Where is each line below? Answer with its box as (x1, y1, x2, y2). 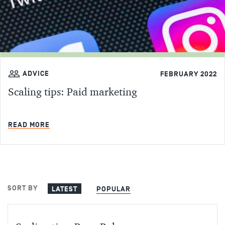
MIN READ (182, 119, 217, 128)
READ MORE (8, 121, 50, 129)
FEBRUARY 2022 (160, 69, 217, 78)
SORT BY (8, 184, 38, 192)
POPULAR (96, 184, 131, 193)
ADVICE (23, 69, 49, 78)
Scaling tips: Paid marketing (8, 87, 137, 98)
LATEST (52, 184, 77, 193)
